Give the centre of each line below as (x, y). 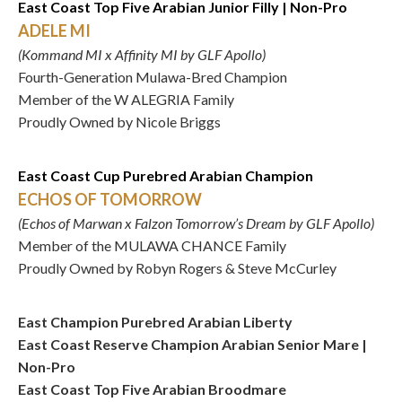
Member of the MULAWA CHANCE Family (153, 245)
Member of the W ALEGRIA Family (126, 99)
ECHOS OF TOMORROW (110, 199)
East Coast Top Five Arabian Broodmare (152, 389)
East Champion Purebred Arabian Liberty (155, 322)
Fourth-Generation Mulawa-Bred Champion (153, 77)
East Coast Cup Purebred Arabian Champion (166, 175)
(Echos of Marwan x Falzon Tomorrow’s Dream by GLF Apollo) (196, 223)
